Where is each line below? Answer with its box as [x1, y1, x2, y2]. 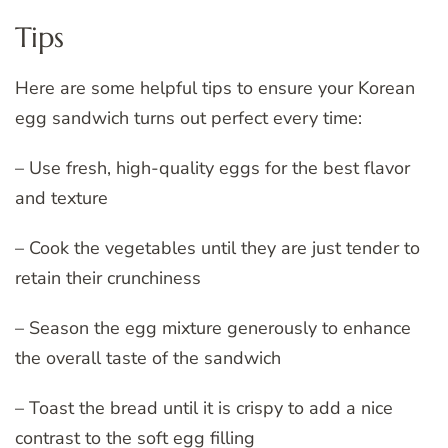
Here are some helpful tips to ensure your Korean [15, 75, 415, 100]
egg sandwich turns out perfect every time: [15, 105, 362, 130]
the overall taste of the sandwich [15, 345, 281, 370]
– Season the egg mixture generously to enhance [15, 315, 411, 340]
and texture [15, 185, 108, 210]
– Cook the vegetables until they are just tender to [15, 235, 420, 260]
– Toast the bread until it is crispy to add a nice [15, 395, 393, 420]
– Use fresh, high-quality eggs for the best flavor [15, 155, 410, 180]
